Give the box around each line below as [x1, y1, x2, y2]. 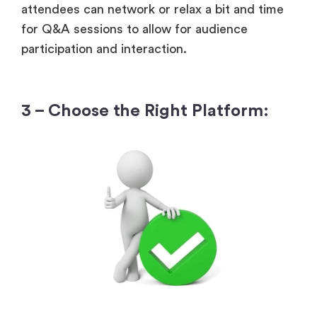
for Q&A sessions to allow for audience [21, 23, 248, 36]
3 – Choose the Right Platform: [21, 103, 273, 120]
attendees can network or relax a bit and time [21, 3, 284, 16]
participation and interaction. [21, 42, 190, 56]
